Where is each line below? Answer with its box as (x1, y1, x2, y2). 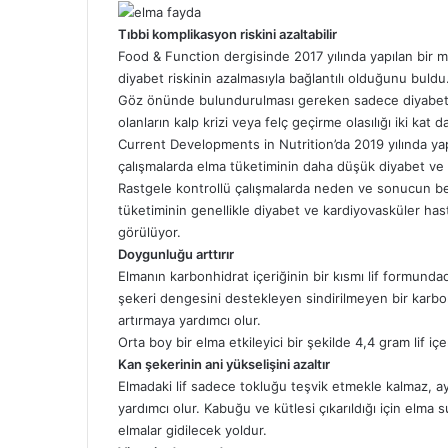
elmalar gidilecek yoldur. (118, 422, 267, 439)
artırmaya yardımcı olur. (118, 312, 261, 329)
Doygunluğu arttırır (118, 246, 234, 263)
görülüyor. (118, 224, 181, 241)
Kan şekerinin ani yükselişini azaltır (118, 356, 330, 373)
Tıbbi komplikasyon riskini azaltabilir (118, 26, 337, 43)
